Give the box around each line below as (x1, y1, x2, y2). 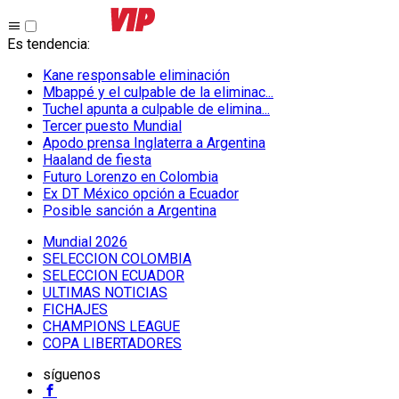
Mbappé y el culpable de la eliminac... (43, 84, 273, 101)
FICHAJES (43, 301, 108, 318)
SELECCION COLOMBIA (43, 250, 191, 267)
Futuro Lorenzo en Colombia (43, 168, 218, 185)
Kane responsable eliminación (43, 67, 230, 84)
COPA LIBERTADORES (43, 335, 182, 352)
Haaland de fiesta (43, 151, 151, 168)
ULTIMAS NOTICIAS (43, 284, 167, 301)
